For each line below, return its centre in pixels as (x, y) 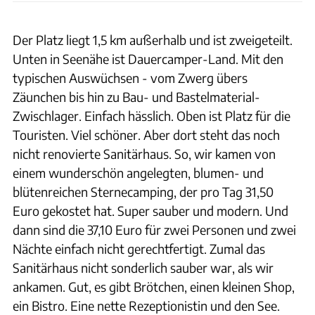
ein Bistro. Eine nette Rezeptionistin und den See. (146, 306)
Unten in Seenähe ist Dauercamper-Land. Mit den (148, 59)
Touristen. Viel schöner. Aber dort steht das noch (146, 135)
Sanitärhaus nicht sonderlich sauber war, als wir (143, 268)
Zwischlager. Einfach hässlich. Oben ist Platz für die (152, 116)
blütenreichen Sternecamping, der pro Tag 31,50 (143, 192)
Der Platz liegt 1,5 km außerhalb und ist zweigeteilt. (153, 40)
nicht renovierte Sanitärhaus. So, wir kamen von (144, 154)
